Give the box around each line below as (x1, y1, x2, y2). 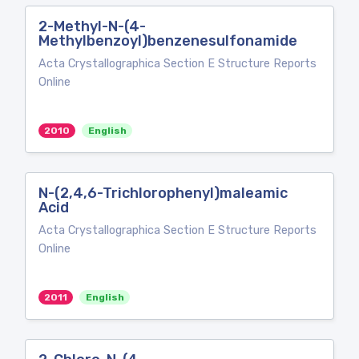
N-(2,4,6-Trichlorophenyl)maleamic (38, 184, 288, 202)
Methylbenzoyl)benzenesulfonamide (38, 32, 297, 50)
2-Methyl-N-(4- (38, 18, 146, 35)
